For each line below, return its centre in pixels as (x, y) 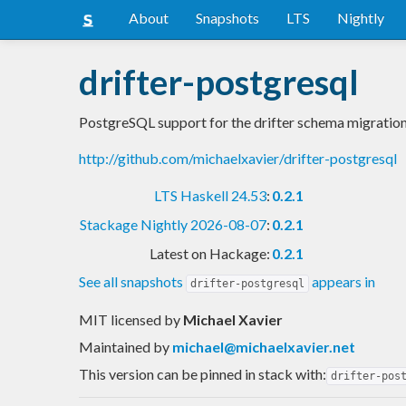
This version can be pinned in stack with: (203, 373)
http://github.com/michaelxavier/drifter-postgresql (238, 158)
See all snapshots (132, 281)
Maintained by (126, 346)
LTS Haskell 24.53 (210, 195)
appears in (342, 281)
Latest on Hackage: (210, 253)
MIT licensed (121, 319)
